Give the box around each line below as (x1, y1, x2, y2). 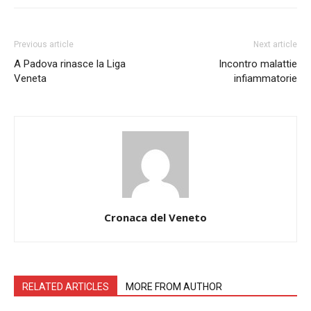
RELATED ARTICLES (22, 281, 109, 292)
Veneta (14, 72, 47, 85)
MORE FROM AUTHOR (126, 281, 222, 292)
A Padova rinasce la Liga (14, 58, 126, 70)
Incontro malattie (219, 58, 297, 70)
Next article (253, 40, 297, 49)
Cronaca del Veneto (104, 210, 207, 224)
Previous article (14, 40, 74, 49)
